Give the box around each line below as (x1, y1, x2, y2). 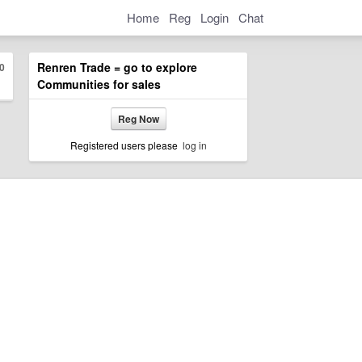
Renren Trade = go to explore (37, 59, 197, 75)
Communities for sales (37, 76, 161, 92)
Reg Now (117, 112, 159, 126)
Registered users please (69, 138, 183, 152)
